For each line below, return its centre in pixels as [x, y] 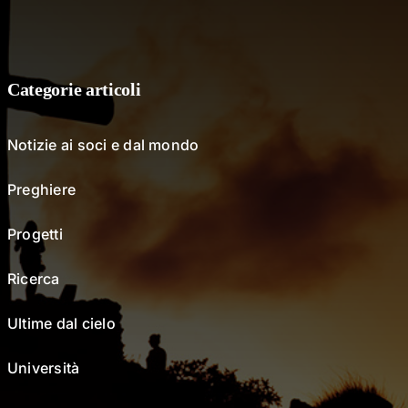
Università [43, 367]
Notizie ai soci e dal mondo [103, 144]
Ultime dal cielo [61, 323]
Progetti [35, 234]
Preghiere [41, 189]
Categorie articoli [74, 89]
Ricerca [33, 278]
